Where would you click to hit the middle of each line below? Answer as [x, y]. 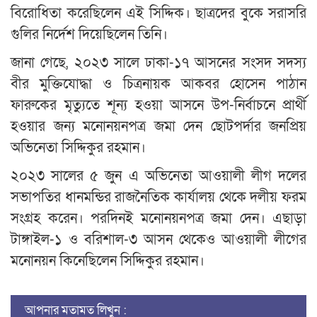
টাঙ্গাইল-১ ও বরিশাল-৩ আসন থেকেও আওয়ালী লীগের [158, 240]
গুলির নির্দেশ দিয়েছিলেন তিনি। [89, 34]
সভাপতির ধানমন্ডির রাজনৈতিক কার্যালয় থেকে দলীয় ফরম [158, 197]
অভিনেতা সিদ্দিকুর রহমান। [78, 148]
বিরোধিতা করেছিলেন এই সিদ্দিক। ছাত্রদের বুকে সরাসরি [158, 13]
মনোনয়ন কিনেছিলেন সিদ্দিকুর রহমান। [108, 261]
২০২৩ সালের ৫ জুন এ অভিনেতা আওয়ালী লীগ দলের [158, 176]
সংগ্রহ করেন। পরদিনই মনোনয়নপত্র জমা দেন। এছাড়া [158, 218]
